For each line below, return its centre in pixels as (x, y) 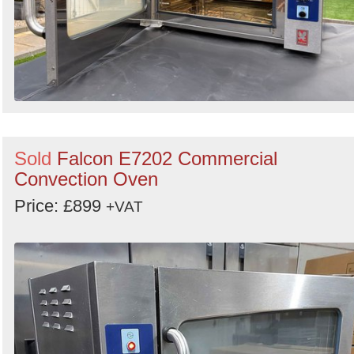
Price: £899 (60, 206)
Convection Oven (86, 179)
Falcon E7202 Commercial (167, 158)
